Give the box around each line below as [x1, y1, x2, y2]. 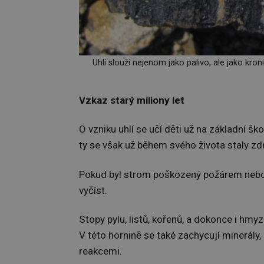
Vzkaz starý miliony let [79, 94, 184, 106]
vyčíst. [79, 184, 107, 196]
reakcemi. [79, 245, 122, 257]
